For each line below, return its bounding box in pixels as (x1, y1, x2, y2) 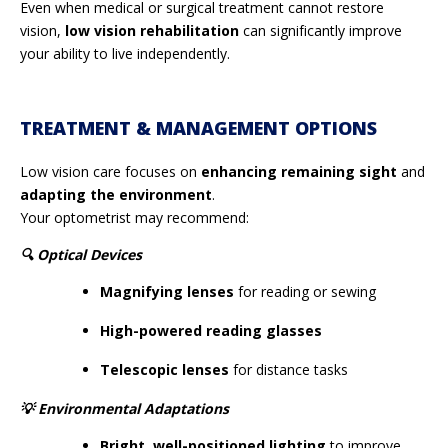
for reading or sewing (234, 281, 376, 301)
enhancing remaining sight (201, 161, 397, 181)
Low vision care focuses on (20, 161, 201, 181)
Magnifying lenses (100, 281, 234, 301)
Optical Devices (33, 244, 142, 264)
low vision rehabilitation (65, 20, 239, 40)
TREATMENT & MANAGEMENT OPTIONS (20, 115, 377, 140)
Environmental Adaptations (34, 398, 229, 418)
